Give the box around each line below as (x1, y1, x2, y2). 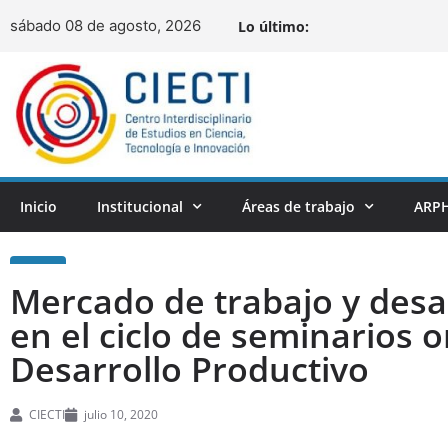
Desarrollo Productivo (10, 345, 369, 392)
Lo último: (238, 16, 309, 36)
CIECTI (29, 405, 65, 423)
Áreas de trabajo (242, 196, 355, 216)
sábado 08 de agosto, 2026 (10, 16, 201, 35)
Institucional (97, 196, 183, 216)
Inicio (20, 196, 57, 216)
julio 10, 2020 (84, 405, 158, 423)
